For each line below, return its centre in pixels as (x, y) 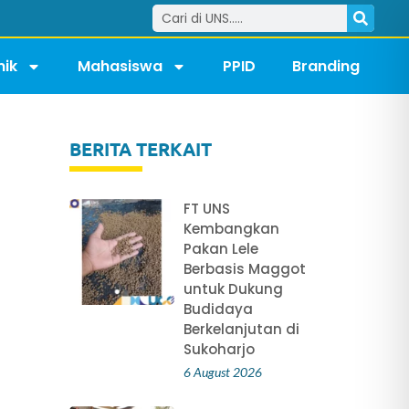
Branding (326, 66)
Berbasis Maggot (244, 269)
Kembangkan (231, 229)
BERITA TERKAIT (140, 149)
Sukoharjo (219, 350)
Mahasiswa (121, 66)
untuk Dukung (233, 289)
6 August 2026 (222, 372)
